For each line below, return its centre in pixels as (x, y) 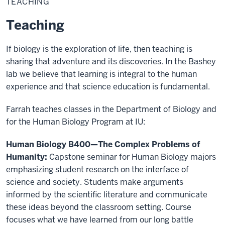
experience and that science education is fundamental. (108, 86)
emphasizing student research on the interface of (97, 169)
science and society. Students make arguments (95, 182)
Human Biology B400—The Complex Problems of (103, 144)
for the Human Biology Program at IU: (76, 122)
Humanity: (27, 157)
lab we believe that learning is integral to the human (101, 74)
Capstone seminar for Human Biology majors (132, 157)
